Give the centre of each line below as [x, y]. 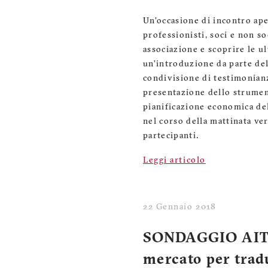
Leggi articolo [174, 161]
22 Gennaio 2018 [180, 207]
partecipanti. [171, 136]
